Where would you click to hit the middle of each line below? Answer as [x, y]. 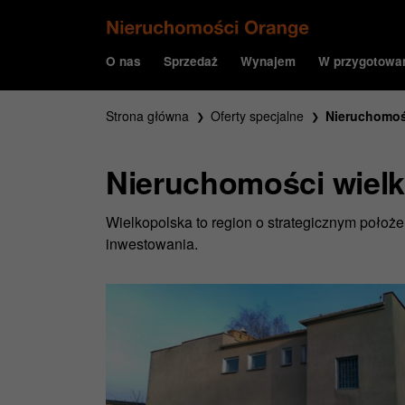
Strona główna [147, 116]
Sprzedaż [191, 61]
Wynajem [268, 61]
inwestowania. [152, 244]
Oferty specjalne [257, 116]
